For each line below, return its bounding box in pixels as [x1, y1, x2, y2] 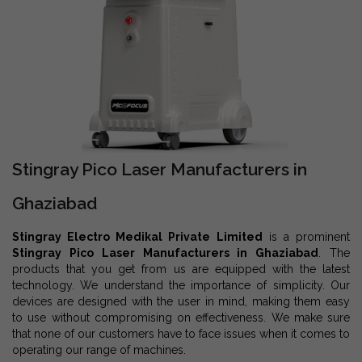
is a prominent [262, 230, 351, 243]
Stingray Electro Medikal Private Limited [12, 230, 263, 243]
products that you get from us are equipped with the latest [12, 263, 350, 276]
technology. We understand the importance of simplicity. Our [12, 279, 350, 292]
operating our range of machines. [12, 343, 186, 356]
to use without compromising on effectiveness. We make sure [12, 311, 350, 324]
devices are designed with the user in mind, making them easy [12, 295, 350, 308]
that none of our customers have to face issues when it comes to [12, 327, 350, 340]
